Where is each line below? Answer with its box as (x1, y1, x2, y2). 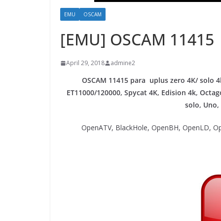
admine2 (110, 59, 135, 67)
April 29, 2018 (66, 59, 105, 67)
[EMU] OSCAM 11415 (60, 29, 214, 50)
